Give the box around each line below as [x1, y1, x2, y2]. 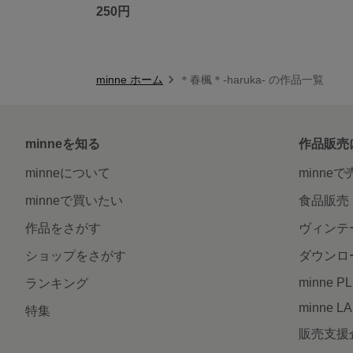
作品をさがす [25, 221, 101, 235]
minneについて [25, 165, 110, 180]
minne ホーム [96, 72, 163, 86]
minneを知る [25, 136, 100, 150]
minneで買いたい [25, 193, 123, 207]
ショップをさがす [25, 248, 126, 262]
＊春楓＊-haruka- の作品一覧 [179, 72, 324, 86]
